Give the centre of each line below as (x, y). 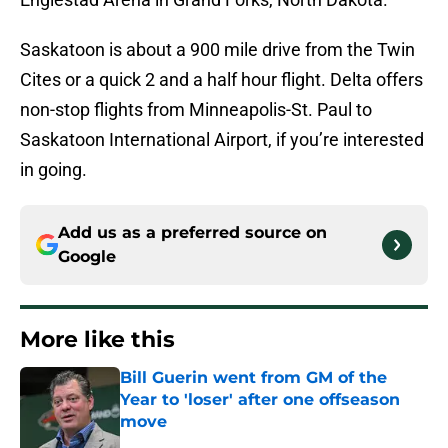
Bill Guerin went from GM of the (253, 378)
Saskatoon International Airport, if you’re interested (222, 140)
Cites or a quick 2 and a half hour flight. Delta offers (221, 80)
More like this (97, 340)
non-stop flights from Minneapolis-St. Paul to (196, 110)
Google (87, 257)
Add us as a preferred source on (192, 233)
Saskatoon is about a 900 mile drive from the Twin (217, 50)
